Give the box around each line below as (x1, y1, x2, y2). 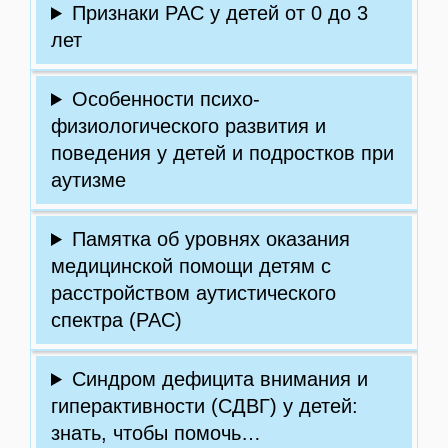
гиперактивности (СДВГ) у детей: (51, 395, 358, 417)
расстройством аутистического (51, 282, 336, 304)
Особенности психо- (71, 88, 260, 110)
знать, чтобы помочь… (51, 422, 261, 444)
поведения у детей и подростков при (51, 142, 394, 164)
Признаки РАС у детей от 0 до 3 (71, 2, 368, 24)
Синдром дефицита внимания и (71, 368, 368, 390)
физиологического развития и (51, 115, 326, 137)
